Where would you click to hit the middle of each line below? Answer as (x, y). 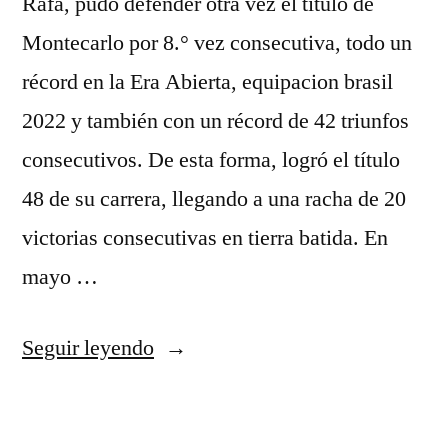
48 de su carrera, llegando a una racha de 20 (214, 199)
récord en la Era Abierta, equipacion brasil (207, 82)
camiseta (192, 386)
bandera (188, 425)
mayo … (60, 277)
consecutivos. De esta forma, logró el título (211, 160)
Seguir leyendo (88, 348)
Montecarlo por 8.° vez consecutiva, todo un (217, 43)
